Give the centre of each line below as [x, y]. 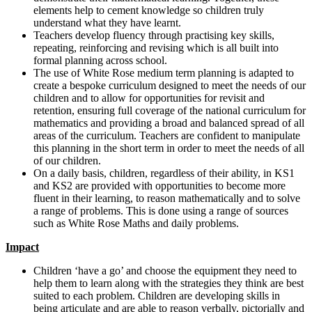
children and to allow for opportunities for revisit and [149, 98]
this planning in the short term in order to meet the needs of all [169, 148]
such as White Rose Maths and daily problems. [138, 224]
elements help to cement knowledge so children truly [149, 10]
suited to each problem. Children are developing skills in [157, 296]
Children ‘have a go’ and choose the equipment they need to [165, 271]
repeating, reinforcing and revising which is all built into [156, 48]
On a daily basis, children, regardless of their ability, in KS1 [164, 173]
